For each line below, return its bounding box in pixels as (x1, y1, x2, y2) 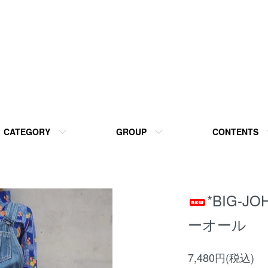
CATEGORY (4, 126, 50, 138)
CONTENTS (212, 126, 258, 138)
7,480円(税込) (188, 249, 254, 265)
